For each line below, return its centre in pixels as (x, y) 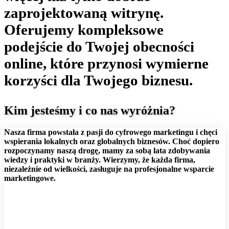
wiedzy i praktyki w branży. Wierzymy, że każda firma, (100, 160)
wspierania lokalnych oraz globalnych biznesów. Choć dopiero (112, 142)
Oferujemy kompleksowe (84, 30)
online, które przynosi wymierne (106, 64)
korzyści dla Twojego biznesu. (98, 81)
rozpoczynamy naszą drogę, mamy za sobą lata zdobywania (107, 151)
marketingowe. (30, 178)
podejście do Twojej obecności (99, 47)
